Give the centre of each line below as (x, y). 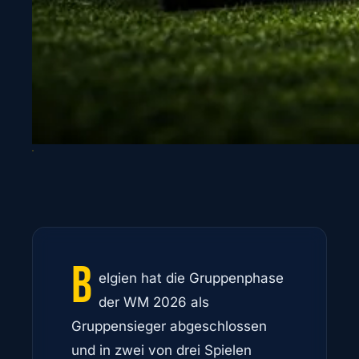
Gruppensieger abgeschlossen (169, 326)
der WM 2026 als (154, 302)
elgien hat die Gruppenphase (191, 278)
